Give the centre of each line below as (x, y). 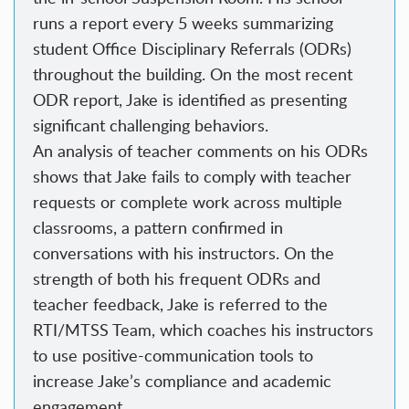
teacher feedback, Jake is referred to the (180, 304)
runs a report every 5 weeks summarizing (183, 23)
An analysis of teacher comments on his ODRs (200, 151)
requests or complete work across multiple (188, 202)
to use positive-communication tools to (173, 356)
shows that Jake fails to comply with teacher (192, 177)
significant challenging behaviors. (151, 126)
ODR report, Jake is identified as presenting (190, 100)
